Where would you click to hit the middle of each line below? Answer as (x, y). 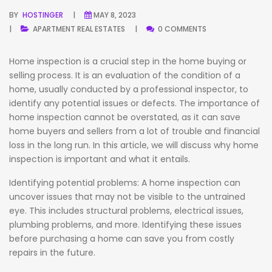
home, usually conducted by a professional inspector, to (129, 90)
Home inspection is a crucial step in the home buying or (128, 62)
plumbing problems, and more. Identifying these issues (125, 225)
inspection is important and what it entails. (100, 159)
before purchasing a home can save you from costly (122, 239)
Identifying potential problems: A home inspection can (125, 183)
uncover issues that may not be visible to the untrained (127, 197)
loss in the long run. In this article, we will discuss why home (134, 145)
